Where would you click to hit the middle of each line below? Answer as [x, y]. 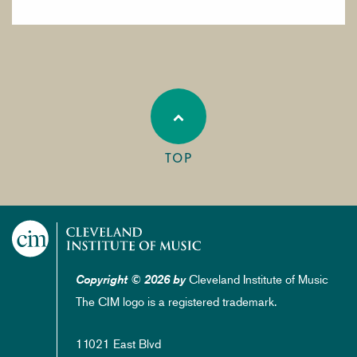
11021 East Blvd [118, 343]
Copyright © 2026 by [131, 279]
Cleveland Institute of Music [257, 279]
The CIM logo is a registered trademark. [176, 300]
